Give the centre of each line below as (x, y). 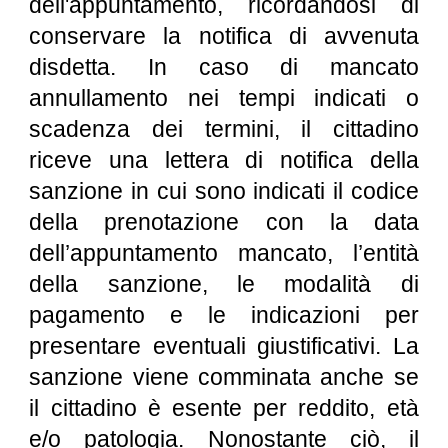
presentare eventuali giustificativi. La (224, 346)
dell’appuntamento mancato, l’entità (224, 253)
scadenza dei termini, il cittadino (224, 129)
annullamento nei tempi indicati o (224, 98)
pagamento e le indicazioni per (224, 315)
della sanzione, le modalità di (224, 284)
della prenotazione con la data (224, 222)
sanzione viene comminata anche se (224, 377)
